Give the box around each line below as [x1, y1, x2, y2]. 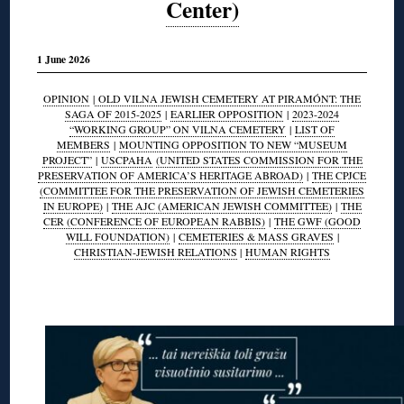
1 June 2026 [37, 51, 91, 68]
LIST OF [295, 121, 335, 136]
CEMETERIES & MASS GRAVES [178, 228, 334, 243]
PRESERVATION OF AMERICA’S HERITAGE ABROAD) [38, 167, 303, 182]
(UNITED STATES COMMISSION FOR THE [155, 151, 363, 167]
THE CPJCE [312, 167, 366, 182]
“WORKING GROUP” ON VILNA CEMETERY [69, 121, 286, 136]
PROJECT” [41, 151, 92, 167]
